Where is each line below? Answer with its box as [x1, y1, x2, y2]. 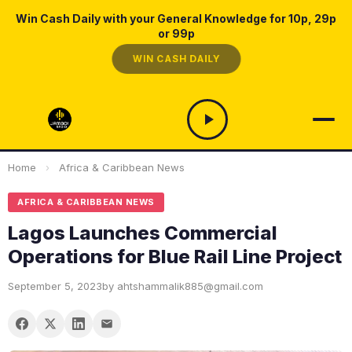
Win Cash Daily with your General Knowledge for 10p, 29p [16, 12, 336, 25]
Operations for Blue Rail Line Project [8, 245, 342, 268]
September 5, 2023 [8, 280, 102, 292]
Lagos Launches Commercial [8, 222, 277, 244]
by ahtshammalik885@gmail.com [102, 280, 263, 292]
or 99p [157, 27, 195, 40]
